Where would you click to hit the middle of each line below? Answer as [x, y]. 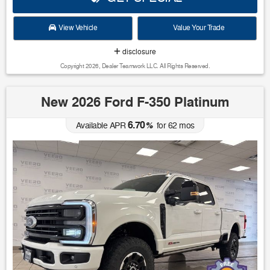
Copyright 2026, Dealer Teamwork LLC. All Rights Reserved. [135, 66]
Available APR [100, 125]
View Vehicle [77, 28]
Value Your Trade [197, 28]
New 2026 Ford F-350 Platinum [135, 102]
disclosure [138, 52]
